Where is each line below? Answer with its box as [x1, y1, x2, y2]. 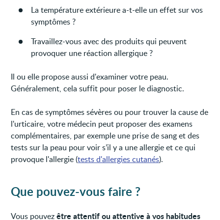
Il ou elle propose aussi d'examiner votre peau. [11, 71, 169, 82]
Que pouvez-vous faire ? [11, 183, 141, 199]
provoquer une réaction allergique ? [31, 47, 153, 58]
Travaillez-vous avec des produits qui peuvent [31, 35, 187, 47]
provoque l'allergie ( [11, 153, 78, 165]
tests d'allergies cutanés [78, 153, 160, 165]
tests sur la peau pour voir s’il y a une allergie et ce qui [11, 141, 196, 153]
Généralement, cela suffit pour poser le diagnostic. [11, 82, 185, 94]
